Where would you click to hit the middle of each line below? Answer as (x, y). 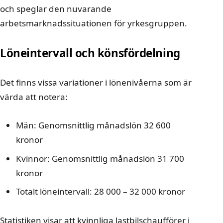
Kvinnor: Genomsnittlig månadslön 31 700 (100, 158)
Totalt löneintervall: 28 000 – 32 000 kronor (101, 192)
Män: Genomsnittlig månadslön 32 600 (93, 125)
